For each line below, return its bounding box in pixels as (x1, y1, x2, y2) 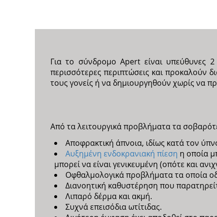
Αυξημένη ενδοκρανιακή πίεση (65, 148, 178, 159)
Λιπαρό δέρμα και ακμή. (65, 190, 152, 201)
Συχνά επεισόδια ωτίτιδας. (65, 201, 162, 212)
